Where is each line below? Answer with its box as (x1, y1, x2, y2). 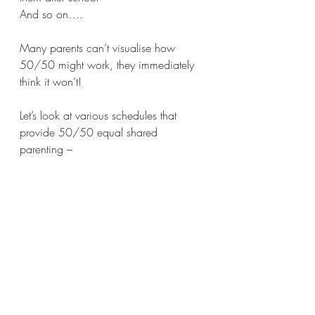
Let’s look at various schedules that (20, 107, 180, 123)
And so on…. (20, 6, 83, 22)
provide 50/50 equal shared (20, 124, 161, 140)
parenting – (20, 141, 76, 157)
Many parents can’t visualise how (20, 39, 179, 56)
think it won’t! (20, 73, 82, 89)
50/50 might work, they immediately (20, 56, 198, 72)
